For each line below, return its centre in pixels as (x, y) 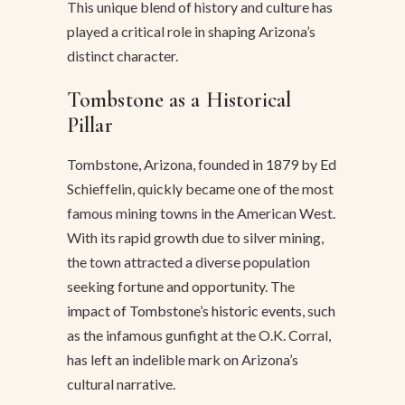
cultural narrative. (121, 384)
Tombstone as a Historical (179, 100)
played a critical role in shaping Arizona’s (191, 32)
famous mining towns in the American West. (201, 213)
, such (319, 311)
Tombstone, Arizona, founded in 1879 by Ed (202, 165)
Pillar (90, 126)
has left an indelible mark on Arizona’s (183, 360)
